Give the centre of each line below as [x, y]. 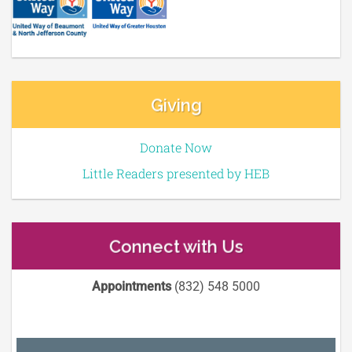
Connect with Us [176, 246]
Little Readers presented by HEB [176, 173]
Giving [176, 105]
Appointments [132, 286]
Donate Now [176, 147]
